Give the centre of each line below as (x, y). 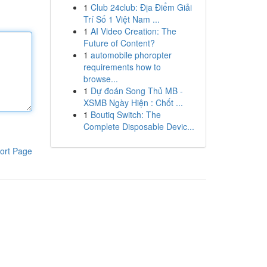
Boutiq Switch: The (125, 114)
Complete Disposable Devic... (139, 126)
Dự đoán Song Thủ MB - (136, 91)
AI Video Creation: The (133, 31)
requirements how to (122, 67)
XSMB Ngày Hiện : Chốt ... (133, 103)
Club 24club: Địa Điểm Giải (141, 7)
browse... (100, 79)
